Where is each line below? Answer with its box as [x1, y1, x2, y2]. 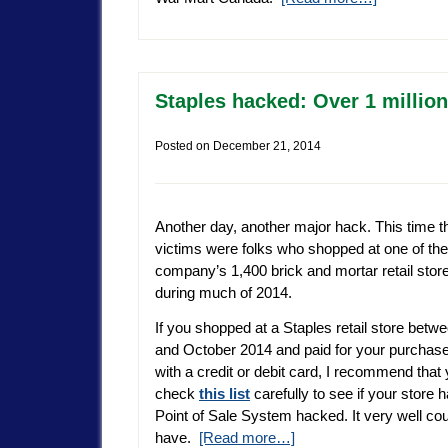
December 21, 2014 [213, 138, 321, 153]
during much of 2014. [155, 283, 292, 301]
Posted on [155, 138, 213, 153]
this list [199, 385, 250, 403]
